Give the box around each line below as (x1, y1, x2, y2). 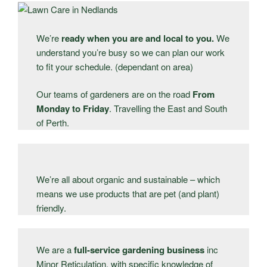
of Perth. (36, 116, 70, 129)
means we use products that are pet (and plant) (36, 187, 220, 200)
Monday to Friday (36, 102, 110, 116)
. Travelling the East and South (109, 102, 228, 115)
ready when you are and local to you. (61, 31, 217, 45)
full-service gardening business (74, 243, 207, 257)
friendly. (36, 201, 67, 214)
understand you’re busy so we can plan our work (36, 45, 225, 58)
